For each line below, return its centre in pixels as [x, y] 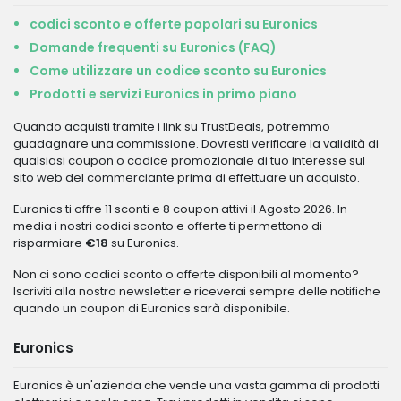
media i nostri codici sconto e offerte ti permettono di [168, 226]
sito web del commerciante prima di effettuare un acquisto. [187, 178]
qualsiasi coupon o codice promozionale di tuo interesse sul [189, 161]
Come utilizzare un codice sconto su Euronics [178, 71]
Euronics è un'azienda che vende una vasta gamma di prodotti [196, 385]
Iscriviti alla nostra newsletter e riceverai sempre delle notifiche [197, 291]
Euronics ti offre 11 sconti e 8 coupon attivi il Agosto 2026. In [180, 209]
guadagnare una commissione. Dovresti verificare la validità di [196, 144]
